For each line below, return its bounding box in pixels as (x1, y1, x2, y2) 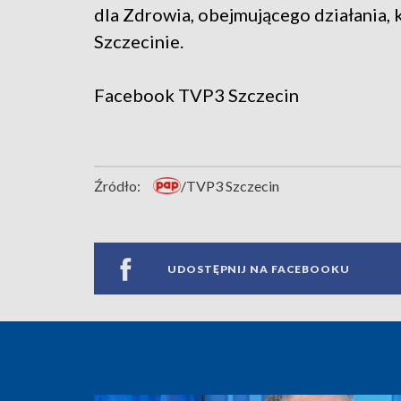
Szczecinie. (94, 30, 183, 53)
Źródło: (94, 177, 141, 195)
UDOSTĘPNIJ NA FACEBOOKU (167, 261, 350, 276)
